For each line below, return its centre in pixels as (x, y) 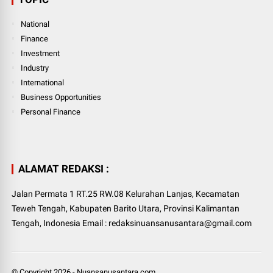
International (43, 82)
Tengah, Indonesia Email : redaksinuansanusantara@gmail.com (132, 223)
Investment (41, 53)
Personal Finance (51, 112)
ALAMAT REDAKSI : (64, 168)
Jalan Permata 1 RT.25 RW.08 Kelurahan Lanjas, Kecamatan (126, 193)
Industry (35, 68)
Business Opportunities (61, 97)
